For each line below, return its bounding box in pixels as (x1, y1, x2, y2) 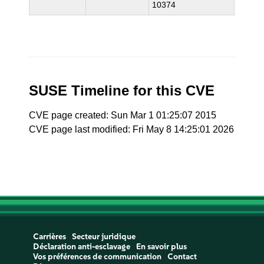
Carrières (32, 232, 66, 242)
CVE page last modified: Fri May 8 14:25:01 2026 (29, 124, 235, 134)
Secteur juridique (71, 232, 136, 242)
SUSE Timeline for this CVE (29, 82, 215, 98)
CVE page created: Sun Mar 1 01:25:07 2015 (29, 110, 217, 120)
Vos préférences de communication (32, 252, 161, 262)
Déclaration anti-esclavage (32, 242, 130, 252)
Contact (167, 252, 197, 262)
